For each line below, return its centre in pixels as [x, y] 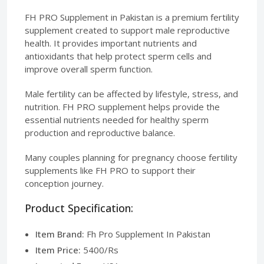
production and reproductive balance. [100, 132]
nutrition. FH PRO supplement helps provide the [122, 106]
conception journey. [64, 183]
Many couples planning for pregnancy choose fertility [131, 157]
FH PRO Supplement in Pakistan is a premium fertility [132, 17]
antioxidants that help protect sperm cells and [118, 56]
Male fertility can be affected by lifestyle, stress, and [131, 93]
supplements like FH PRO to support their [110, 170]
